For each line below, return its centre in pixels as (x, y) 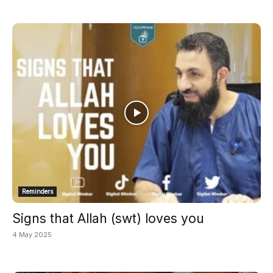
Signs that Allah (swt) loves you (108, 219)
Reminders (37, 192)
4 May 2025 (32, 235)
